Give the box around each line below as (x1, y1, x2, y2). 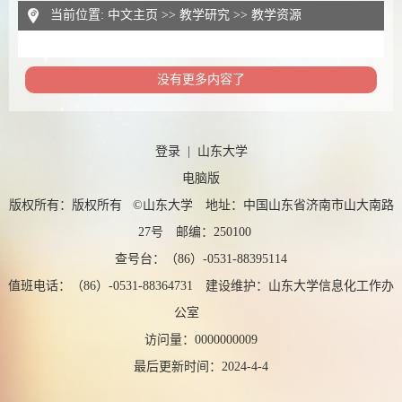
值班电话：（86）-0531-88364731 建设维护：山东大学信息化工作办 (8, 279, 394, 293)
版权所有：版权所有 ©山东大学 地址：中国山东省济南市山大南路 (8, 198, 394, 212)
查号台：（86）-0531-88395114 (115, 252, 287, 266)
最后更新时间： (134, 360, 222, 373)
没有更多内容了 (156, 73, 245, 86)
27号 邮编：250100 (138, 225, 264, 239)
